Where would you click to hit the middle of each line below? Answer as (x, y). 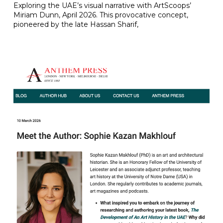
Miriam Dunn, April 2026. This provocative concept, (101, 15)
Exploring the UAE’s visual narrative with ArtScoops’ (102, 5)
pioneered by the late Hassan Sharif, (76, 24)
